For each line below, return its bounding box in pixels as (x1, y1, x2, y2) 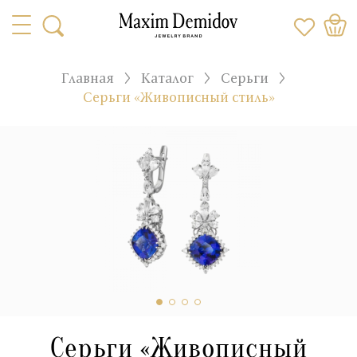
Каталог (141, 69, 194, 87)
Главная (61, 69, 114, 87)
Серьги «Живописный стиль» (82, 88, 275, 106)
